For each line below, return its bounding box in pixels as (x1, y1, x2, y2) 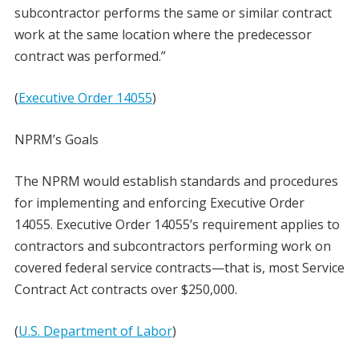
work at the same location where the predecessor (14, 26, 312, 44)
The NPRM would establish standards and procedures (14, 172, 338, 191)
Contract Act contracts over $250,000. (14, 280, 237, 299)
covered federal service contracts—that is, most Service (14, 259, 345, 277)
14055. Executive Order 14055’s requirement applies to (14, 216, 340, 234)
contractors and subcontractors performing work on (14, 237, 331, 256)
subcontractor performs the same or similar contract (14, 4, 332, 22)
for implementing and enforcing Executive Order (14, 194, 305, 212)
